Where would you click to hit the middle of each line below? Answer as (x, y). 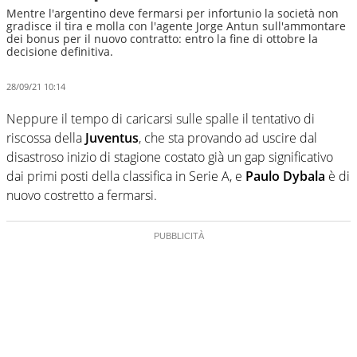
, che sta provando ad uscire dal (228, 137)
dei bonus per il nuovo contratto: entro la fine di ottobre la (162, 39)
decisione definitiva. (60, 51)
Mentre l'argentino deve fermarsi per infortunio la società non (173, 13)
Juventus (112, 137)
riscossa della (46, 137)
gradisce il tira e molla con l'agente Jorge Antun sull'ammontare (176, 26)
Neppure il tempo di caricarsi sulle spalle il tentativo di (161, 118)
